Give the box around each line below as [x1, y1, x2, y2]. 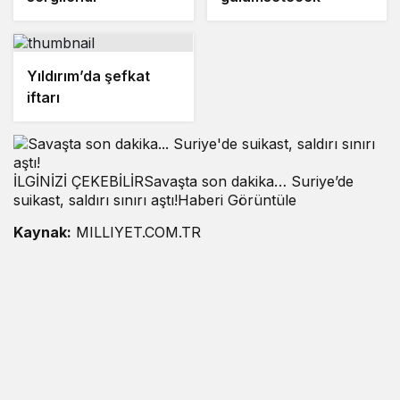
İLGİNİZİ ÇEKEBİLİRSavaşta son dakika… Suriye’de [13, 172, 354, 191]
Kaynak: [13, 223, 71, 242]
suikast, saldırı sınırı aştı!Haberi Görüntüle [13, 191, 296, 210]
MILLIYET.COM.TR [71, 223, 201, 242]
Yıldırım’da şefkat [27, 67, 150, 86]
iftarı [27, 88, 60, 107]
